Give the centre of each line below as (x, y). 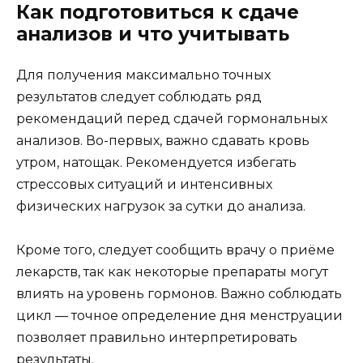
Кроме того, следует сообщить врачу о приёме (175, 250)
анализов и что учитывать (153, 34)
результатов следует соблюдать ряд (139, 96)
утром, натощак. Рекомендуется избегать (156, 162)
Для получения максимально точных (143, 75)
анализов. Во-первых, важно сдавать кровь (163, 140)
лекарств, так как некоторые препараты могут (172, 271)
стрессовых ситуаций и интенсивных (144, 184)
